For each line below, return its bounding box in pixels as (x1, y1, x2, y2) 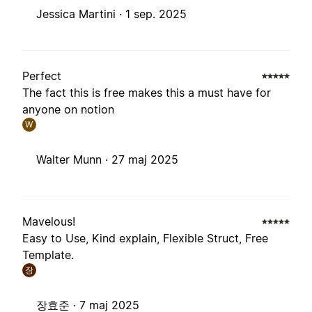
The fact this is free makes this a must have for (22, 86, 271, 100)
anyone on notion (22, 102, 114, 117)
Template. (22, 248, 74, 263)
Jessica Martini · (36, 7, 125, 22)
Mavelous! (22, 214, 75, 229)
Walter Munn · (36, 153, 111, 167)
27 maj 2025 (111, 153, 178, 167)
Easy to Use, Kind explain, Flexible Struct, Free (22, 231, 268, 246)
